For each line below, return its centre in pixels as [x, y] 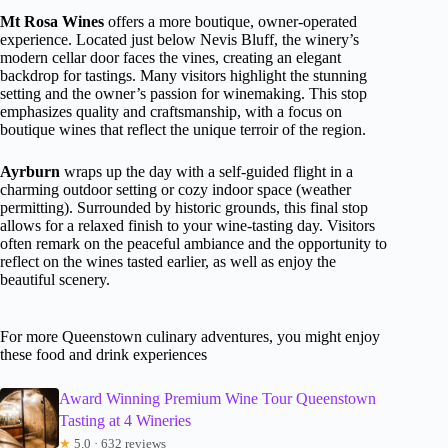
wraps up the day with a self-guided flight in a [206, 172]
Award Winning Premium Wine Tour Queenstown [218, 399]
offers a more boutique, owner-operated [230, 22]
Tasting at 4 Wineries [125, 421]
